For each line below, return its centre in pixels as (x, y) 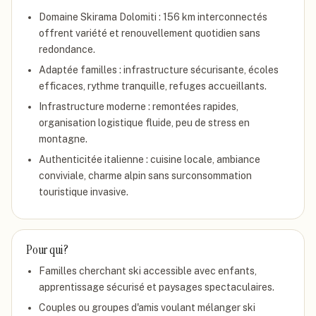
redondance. (67, 49)
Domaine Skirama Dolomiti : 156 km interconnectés (153, 17)
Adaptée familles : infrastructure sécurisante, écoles (159, 70)
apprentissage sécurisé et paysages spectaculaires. (157, 287)
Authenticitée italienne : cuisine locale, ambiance (150, 159)
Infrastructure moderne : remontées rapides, (139, 107)
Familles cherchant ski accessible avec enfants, (148, 271)
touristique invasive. (84, 192)
